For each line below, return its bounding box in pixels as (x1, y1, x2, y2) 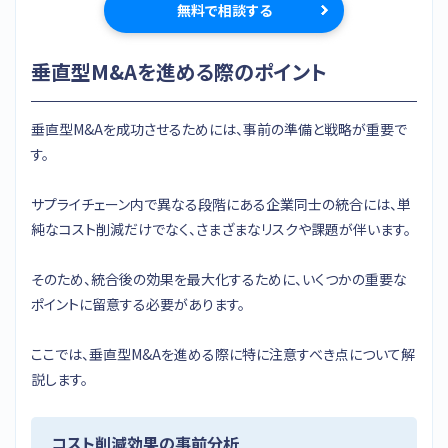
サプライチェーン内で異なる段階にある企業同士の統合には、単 (31, 193, 411, 214)
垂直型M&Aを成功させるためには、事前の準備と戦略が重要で (31, 118, 407, 139)
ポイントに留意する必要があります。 (31, 293, 245, 314)
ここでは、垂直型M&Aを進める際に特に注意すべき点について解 (31, 343, 415, 364)
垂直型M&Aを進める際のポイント (31, 56, 327, 86)
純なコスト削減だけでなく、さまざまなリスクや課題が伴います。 (31, 218, 411, 239)
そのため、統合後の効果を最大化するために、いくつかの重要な (31, 268, 407, 289)
